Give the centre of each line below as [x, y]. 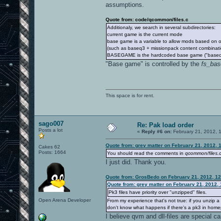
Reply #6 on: [157, 131]
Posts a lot [51, 130]
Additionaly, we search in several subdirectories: [161, 27]
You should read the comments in [146, 153]
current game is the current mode [145, 34]
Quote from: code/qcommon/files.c [147, 19]
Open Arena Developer [65, 200]
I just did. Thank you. [136, 162]
